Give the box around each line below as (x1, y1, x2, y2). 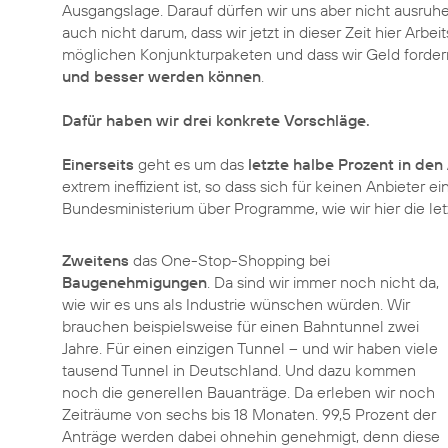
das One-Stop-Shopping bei (129, 250, 330, 270)
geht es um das (134, 154, 248, 174)
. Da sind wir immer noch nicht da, (207, 272, 439, 292)
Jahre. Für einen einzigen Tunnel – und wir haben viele (62, 338, 438, 358)
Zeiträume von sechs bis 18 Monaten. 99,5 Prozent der (62, 404, 436, 424)
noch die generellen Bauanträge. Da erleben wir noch (62, 382, 435, 402)
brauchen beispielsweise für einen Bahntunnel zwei (62, 316, 419, 336)
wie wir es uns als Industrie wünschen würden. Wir (62, 294, 410, 314)
